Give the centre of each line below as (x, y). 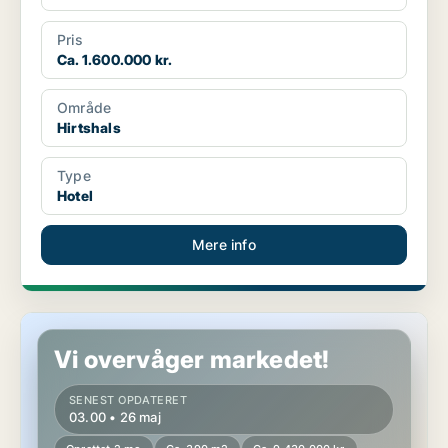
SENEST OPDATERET (128, 400)
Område (84, 108)
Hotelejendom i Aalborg (99, 322)
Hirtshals (89, 128)
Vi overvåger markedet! (192, 360)
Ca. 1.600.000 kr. (115, 60)
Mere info (224, 245)
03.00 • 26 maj (115, 417)
